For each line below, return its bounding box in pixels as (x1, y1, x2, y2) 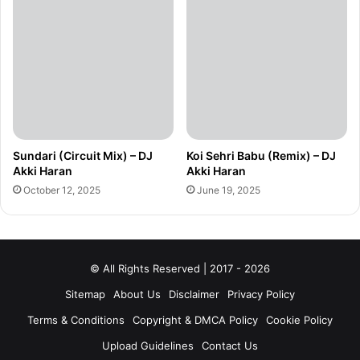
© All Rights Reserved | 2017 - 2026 (90, 262, 270, 276)
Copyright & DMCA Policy (133, 313, 258, 327)
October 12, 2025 (23, 184, 100, 197)
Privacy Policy (227, 288, 295, 301)
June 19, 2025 (197, 184, 260, 197)
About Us (113, 288, 161, 301)
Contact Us (202, 339, 258, 353)
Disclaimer (169, 288, 219, 301)
